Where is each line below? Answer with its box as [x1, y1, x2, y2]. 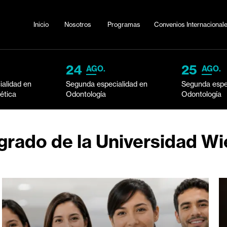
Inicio [62, 23, 80, 31]
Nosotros [97, 23, 127, 31]
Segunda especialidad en [65, 80, 147, 88]
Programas [144, 23, 181, 31]
